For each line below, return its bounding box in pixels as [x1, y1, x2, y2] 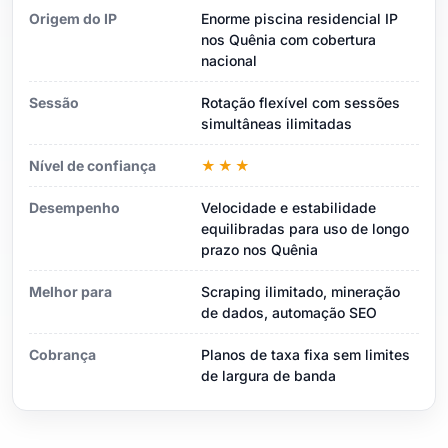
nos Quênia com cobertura [201, 30, 376, 48]
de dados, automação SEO [201, 303, 377, 321]
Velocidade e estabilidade [201, 198, 376, 216]
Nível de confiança [29, 156, 156, 174]
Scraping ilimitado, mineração [201, 282, 400, 300]
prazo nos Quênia [201, 240, 318, 258]
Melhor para [29, 282, 112, 300]
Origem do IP [29, 9, 117, 27]
